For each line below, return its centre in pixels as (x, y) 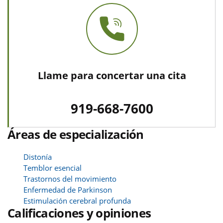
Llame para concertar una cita (112, 75)
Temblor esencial (53, 167)
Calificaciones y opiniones (79, 213)
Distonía (38, 157)
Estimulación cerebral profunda (77, 200)
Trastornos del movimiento (70, 178)
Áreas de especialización (76, 134)
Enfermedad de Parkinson (68, 189)
